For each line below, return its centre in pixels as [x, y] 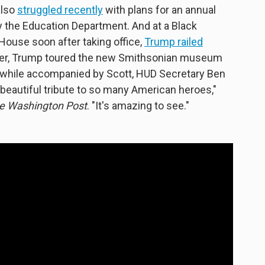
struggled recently [60, 10]
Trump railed [174, 42]
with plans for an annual [159, 10]
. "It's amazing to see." [138, 106]
